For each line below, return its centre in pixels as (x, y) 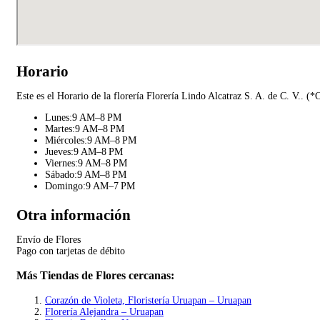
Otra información (74, 215)
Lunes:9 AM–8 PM (83, 117)
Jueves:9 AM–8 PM (84, 151)
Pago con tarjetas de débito (71, 251)
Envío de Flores (49, 239)
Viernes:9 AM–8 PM (86, 163)
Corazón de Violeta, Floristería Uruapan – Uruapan (148, 300)
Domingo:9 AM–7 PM (90, 186)
